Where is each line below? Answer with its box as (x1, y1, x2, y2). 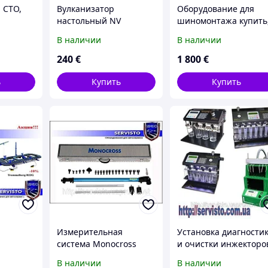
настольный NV (57, 14, 121, 26)
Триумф (177, 249, 209, 261)
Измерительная (57, 226, 123, 237)
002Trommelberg (57, 26, 126, 38)
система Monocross (57, 237, 137, 249)
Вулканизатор (57, 2, 115, 14)
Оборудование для (177, 2, 255, 14)
